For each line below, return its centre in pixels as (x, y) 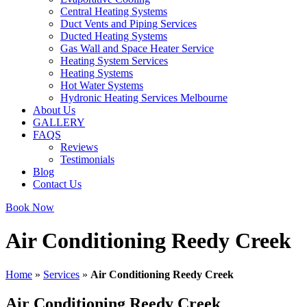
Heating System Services (114, 61)
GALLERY (59, 122)
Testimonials (87, 159)
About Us (54, 110)
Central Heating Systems (114, 11)
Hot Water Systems (102, 85)
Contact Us (57, 184)
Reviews (79, 147)
